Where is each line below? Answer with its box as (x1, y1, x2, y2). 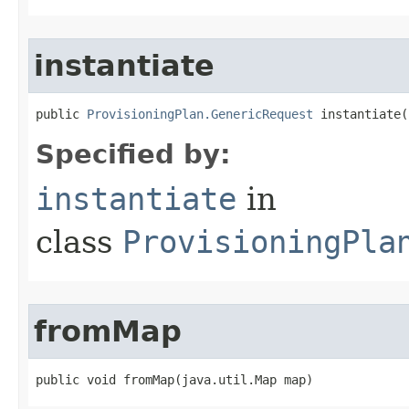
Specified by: (36, 138, 231, 170)
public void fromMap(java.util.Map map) (36, 372, 313, 387)
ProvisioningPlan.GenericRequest (87, 106, 313, 121)
